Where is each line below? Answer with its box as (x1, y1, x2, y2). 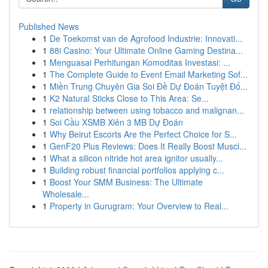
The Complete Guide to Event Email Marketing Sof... (50, 68, 248, 80)
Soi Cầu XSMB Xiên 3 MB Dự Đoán (50, 116, 183, 128)
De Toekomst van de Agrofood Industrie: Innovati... (50, 32, 242, 44)
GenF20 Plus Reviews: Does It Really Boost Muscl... (50, 140, 246, 152)
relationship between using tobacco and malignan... (50, 104, 244, 116)
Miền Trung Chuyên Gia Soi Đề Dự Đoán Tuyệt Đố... (50, 80, 248, 92)
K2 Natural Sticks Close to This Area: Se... (50, 92, 209, 104)
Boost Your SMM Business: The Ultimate (50, 176, 203, 188)
